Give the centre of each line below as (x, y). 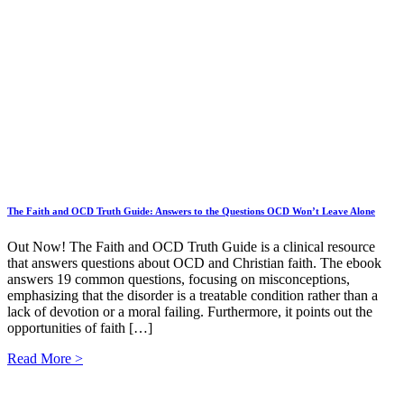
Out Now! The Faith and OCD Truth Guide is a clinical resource (191, 247)
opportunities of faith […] (80, 328)
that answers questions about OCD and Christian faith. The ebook (194, 263)
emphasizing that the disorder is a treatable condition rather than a (193, 296)
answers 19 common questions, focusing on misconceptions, (179, 280)
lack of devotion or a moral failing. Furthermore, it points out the (190, 312)
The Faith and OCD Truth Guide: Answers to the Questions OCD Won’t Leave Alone (191, 211)
